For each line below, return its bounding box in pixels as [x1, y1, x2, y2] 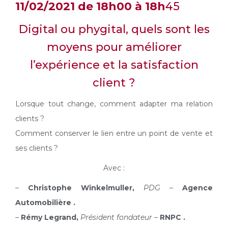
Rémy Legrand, [21, 213, 80, 222]
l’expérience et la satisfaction [30, 58, 198, 72]
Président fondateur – [80, 213, 158, 222]
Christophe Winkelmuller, [28, 183, 134, 193]
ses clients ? [15, 144, 58, 153]
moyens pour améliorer [46, 40, 182, 54]
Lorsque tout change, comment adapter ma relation [15, 99, 213, 109]
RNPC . [160, 213, 185, 222]
